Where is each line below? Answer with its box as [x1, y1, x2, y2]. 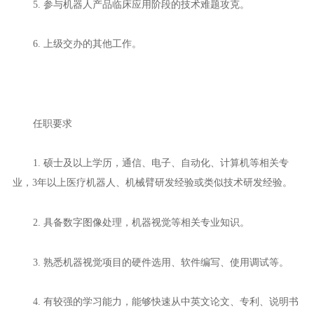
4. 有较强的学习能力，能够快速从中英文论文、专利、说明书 [32, 296, 299, 308]
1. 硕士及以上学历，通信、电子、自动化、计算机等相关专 [32, 157, 289, 169]
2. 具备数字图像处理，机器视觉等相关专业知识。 [32, 217, 250, 228]
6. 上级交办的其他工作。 [32, 38, 142, 50]
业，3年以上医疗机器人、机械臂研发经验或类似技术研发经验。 [12, 177, 292, 189]
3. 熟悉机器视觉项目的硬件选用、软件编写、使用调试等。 [32, 256, 289, 268]
